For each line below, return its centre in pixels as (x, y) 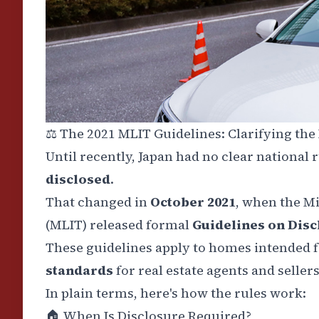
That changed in (96, 202)
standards (81, 271)
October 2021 (192, 202)
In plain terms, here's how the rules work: (176, 293)
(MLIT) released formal (119, 225)
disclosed (78, 179)
